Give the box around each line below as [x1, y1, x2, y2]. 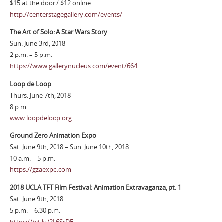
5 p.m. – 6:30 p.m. [9, 206, 60, 215]
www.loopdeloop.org [9, 113, 72, 122]
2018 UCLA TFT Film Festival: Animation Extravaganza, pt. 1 [9, 183, 181, 192]
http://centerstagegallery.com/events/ [9, 10, 122, 19]
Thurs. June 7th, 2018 [9, 91, 71, 100]
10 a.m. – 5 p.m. [9, 154, 55, 163]
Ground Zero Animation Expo [9, 131, 96, 140]
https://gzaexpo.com [9, 166, 71, 174]
